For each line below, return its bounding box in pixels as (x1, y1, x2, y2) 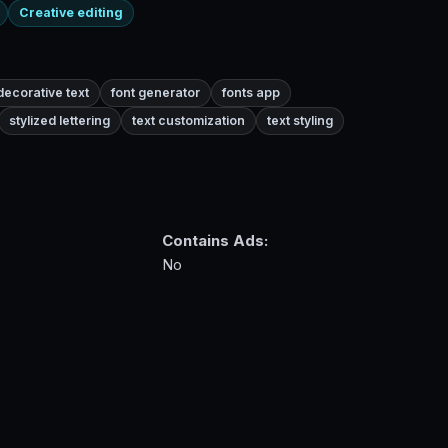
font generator (111, 85, 200, 101)
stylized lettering (9, 113, 110, 129)
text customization (132, 113, 245, 129)
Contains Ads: (161, 230, 268, 250)
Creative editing (19, 5, 123, 21)
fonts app (222, 85, 280, 101)
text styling (267, 113, 333, 129)
